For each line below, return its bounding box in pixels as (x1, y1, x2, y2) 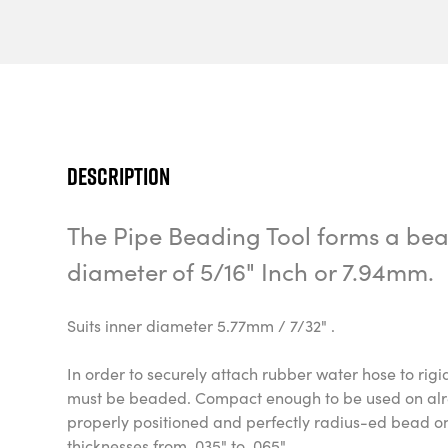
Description (67, 158, 171, 193)
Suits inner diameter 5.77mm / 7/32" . (67, 313, 336, 336)
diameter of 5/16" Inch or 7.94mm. (67, 253, 435, 287)
